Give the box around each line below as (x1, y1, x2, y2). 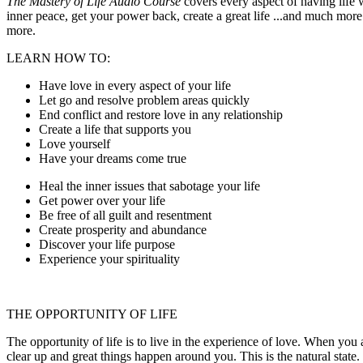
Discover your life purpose (39, 237, 175, 252)
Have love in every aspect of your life (39, 79, 231, 93)
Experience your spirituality (39, 252, 180, 267)
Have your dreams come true (39, 152, 186, 166)
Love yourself (39, 137, 110, 152)
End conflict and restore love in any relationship (39, 108, 283, 122)
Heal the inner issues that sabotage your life (39, 179, 260, 194)
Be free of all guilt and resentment (39, 208, 211, 223)
